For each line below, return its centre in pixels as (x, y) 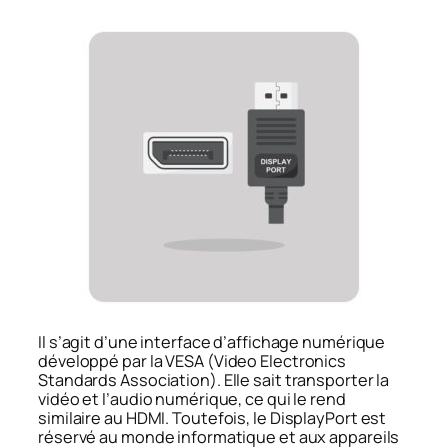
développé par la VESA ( (126, 361)
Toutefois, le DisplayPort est (278, 418)
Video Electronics (280, 361)
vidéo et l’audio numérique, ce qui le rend (192, 399)
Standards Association (124, 380)
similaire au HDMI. (104, 418)
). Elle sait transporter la (299, 380)
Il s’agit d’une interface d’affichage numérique (212, 342)
